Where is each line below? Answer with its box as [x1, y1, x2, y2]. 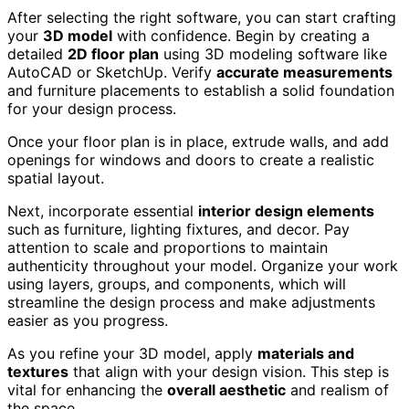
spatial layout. [7, 169, 104, 188]
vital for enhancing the [7, 381, 167, 400]
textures [7, 362, 68, 382]
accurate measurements [216, 63, 393, 82]
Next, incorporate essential [7, 202, 198, 221]
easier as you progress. [7, 311, 168, 330]
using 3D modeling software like [159, 45, 387, 64]
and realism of [286, 381, 389, 400]
